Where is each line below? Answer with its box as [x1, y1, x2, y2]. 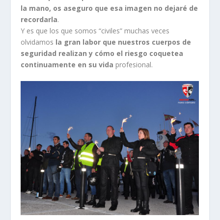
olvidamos [21, 37, 56, 47]
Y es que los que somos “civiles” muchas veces [21, 26, 170, 35]
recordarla [21, 14, 58, 24]
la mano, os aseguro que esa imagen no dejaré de [21, 3, 198, 13]
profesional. [113, 59, 153, 69]
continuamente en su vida [21, 59, 114, 69]
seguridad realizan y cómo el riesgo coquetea [21, 48, 184, 58]
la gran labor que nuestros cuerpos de [55, 37, 192, 47]
